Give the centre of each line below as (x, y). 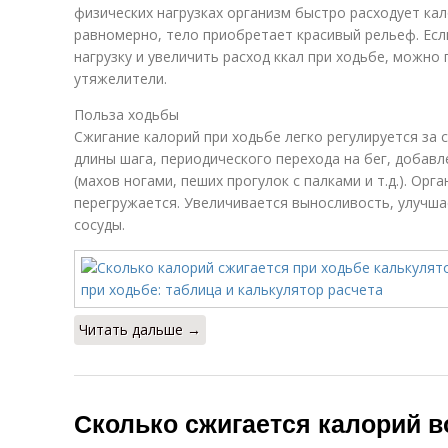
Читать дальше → (140, 329)
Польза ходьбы (126, 114)
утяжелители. (120, 78)
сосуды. (99, 224)
